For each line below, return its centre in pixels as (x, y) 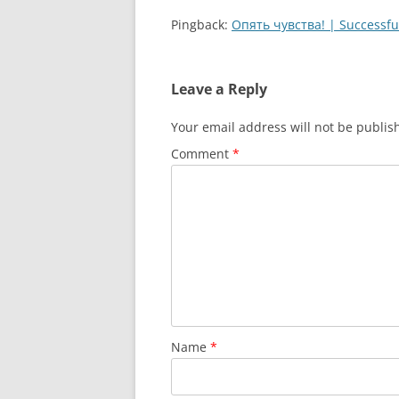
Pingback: (201, 24)
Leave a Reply (219, 89)
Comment (202, 154)
